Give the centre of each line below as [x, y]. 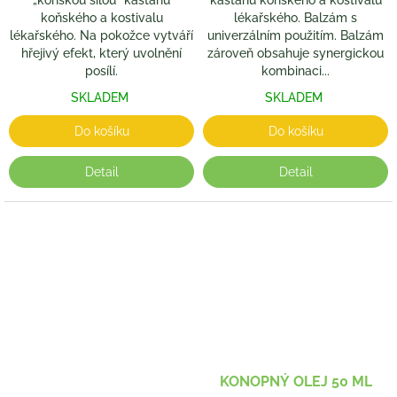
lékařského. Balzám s [296, 18]
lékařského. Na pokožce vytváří [101, 36]
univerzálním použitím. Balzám [296, 36]
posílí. [101, 71]
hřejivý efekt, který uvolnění [101, 54]
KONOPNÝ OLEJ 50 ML [296, 381]
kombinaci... [296, 71]
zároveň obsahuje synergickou [296, 54]
